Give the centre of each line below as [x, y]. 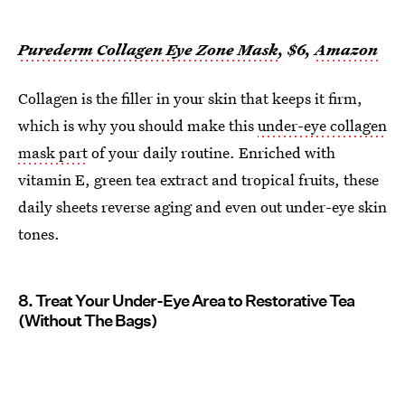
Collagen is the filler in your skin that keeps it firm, [190, 98]
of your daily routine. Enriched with [212, 152]
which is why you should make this [138, 125]
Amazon [346, 49]
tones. [39, 233]
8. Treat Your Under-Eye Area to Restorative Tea [186, 300]
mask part [53, 152]
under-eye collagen [322, 125]
